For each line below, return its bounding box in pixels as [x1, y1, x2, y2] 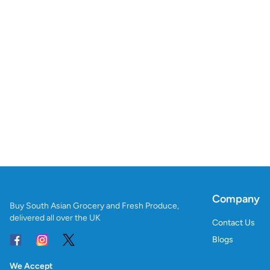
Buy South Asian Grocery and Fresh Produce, [10, 200, 179, 211]
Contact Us [212, 217, 255, 228]
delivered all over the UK [10, 212, 101, 223]
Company [212, 192, 260, 206]
